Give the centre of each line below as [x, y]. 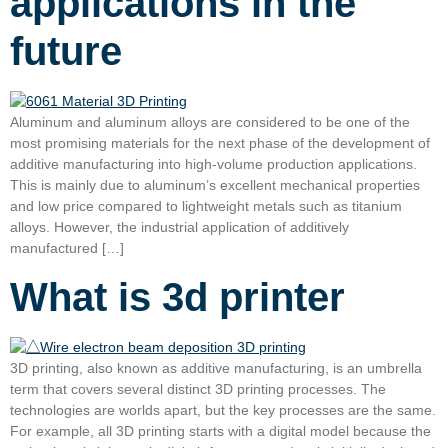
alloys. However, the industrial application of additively [179, 226]
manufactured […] [67, 247]
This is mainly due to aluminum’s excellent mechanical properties [215, 184]
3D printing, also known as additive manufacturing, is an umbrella [216, 368]
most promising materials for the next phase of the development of [220, 142]
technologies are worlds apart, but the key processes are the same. [223, 410]
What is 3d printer [177, 297]
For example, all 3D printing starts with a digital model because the [220, 431]
